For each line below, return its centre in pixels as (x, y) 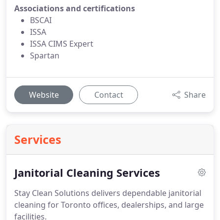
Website (44, 95)
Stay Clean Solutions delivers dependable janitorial (108, 193)
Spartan (45, 55)
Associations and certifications (75, 8)
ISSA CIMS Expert (62, 44)
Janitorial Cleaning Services (87, 173)
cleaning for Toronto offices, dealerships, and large (109, 205)
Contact (109, 95)
